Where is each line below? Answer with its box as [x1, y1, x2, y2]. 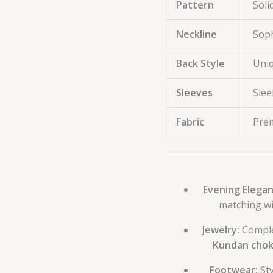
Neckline [176, 27, 217, 41]
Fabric [176, 115, 204, 129]
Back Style [176, 57, 225, 71]
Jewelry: [202, 223, 239, 237]
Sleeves [176, 86, 213, 100]
